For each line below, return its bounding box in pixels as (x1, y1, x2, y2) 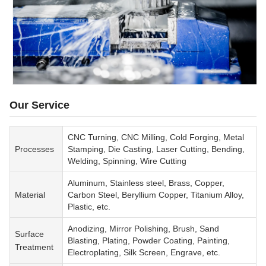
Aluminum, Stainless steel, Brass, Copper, (68, 178, 224, 188)
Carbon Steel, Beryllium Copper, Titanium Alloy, (68, 190, 244, 200)
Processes (15, 144, 54, 154)
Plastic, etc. (68, 202, 110, 212)
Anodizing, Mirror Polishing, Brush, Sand (68, 224, 219, 234)
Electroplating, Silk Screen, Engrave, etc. (68, 248, 220, 258)
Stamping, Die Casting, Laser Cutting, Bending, (68, 144, 245, 154)
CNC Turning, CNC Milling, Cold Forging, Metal (68, 132, 244, 142)
